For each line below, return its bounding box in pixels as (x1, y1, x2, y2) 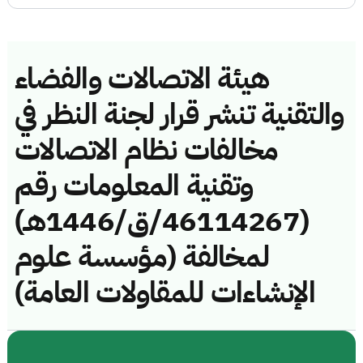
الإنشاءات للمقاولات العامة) (15, 270, 315, 314)
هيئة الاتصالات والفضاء (15, 56, 270, 100)
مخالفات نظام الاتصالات (15, 127, 279, 172)
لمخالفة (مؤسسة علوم (15, 234, 270, 279)
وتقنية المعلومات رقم (15, 163, 254, 207)
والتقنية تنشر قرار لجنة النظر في (15, 92, 344, 136)
